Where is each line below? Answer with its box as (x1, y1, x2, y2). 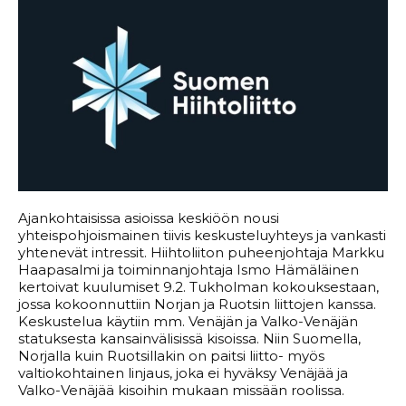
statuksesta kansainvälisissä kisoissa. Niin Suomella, (18, 330, 361, 348)
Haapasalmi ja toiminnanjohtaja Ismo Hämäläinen (18, 261, 359, 279)
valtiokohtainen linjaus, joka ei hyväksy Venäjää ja (18, 364, 348, 382)
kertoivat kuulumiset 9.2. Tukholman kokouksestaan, (18, 278, 379, 296)
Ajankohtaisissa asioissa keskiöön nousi (18, 209, 279, 227)
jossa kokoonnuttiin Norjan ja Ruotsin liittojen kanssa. (18, 295, 376, 314)
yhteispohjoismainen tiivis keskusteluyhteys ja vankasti (18, 227, 386, 245)
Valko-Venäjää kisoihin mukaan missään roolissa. (18, 382, 348, 400)
